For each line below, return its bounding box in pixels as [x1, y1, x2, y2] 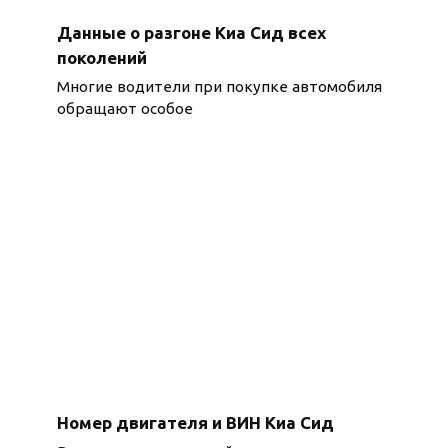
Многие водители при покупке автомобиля [56, 78, 382, 96]
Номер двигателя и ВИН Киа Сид [56, 412, 334, 432]
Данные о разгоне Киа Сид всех [56, 22, 326, 42]
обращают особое [56, 100, 193, 118]
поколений [56, 47, 147, 67]
